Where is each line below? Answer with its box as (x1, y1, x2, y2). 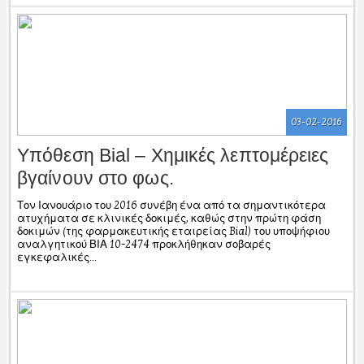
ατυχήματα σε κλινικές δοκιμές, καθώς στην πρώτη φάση (17, 211, 321, 225)
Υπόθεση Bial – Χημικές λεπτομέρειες (17, 144, 329, 166)
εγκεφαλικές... (17, 250, 97, 264)
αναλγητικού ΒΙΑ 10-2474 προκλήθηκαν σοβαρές (17, 237, 271, 251)
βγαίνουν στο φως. (17, 167, 174, 188)
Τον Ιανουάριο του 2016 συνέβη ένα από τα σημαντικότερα (17, 198, 326, 212)
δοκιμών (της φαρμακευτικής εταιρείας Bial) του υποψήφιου (17, 224, 330, 238)
